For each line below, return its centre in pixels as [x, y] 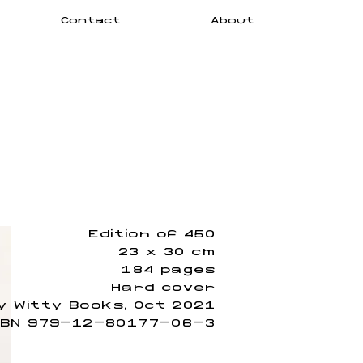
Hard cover [163, 288]
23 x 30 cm [167, 252]
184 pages [169, 270]
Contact [90, 21]
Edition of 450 [152, 234]
